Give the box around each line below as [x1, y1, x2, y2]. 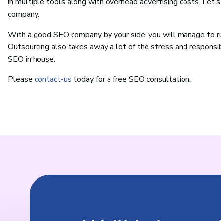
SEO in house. [8, 54, 55, 65]
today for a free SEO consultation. [72, 74, 191, 85]
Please [8, 74, 35, 85]
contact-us [35, 74, 72, 85]
